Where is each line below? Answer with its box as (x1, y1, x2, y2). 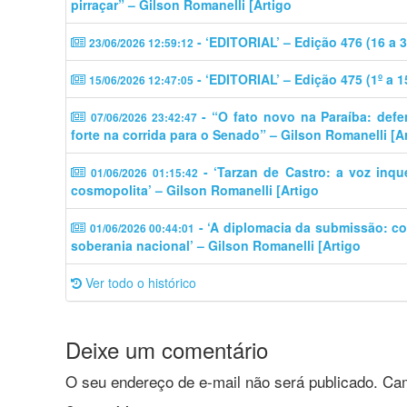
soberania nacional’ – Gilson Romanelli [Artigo (71, 235, 361, 254)
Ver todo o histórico (82, 273, 196, 292)
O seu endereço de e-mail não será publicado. (65, 369, 378, 392)
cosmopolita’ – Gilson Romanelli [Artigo (71, 180, 319, 199)
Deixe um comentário (65, 333, 268, 365)
